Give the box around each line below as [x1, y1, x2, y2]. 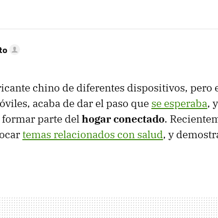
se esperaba [151, 96, 207, 110]
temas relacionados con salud [22, 127, 163, 141]
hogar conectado [82, 112, 164, 126]
